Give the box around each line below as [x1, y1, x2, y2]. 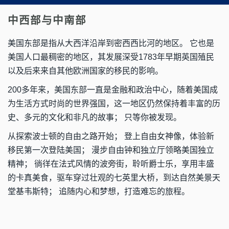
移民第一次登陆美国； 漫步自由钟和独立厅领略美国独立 [8, 146, 214, 154]
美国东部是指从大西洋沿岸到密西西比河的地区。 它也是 [8, 39, 214, 48]
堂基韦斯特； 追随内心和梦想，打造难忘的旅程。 [8, 187, 190, 196]
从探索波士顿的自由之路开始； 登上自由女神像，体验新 [8, 132, 214, 141]
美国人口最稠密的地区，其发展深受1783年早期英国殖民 [8, 53, 214, 61]
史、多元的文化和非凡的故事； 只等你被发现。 [8, 113, 181, 122]
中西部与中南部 [8, 14, 86, 26]
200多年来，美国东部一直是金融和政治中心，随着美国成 [8, 85, 218, 94]
